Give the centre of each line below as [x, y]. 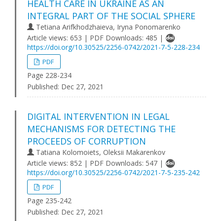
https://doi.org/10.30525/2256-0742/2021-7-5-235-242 [113, 172]
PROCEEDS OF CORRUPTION [87, 141]
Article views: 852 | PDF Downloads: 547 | [96, 163]
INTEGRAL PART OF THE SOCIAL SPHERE [111, 16]
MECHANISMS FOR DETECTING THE [101, 129]
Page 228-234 [49, 75]
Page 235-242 [49, 201]
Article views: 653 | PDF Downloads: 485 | [96, 38]
